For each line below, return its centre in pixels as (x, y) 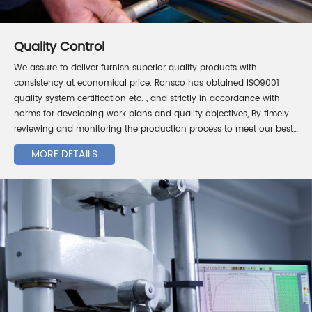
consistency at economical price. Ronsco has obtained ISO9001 (147, 83)
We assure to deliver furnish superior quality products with (135, 68)
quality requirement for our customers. (94, 144)
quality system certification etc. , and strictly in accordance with (147, 98)
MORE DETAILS (64, 154)
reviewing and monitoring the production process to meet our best (154, 129)
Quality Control (59, 47)
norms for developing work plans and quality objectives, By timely (151, 114)
